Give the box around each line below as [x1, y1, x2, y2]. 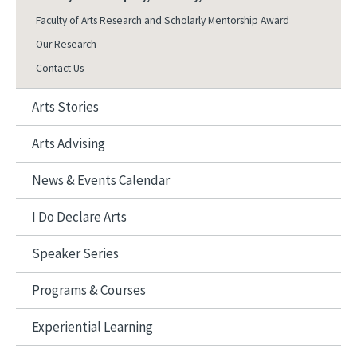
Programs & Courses [32, 281, 146, 299]
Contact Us [36, 61, 84, 75]
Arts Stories [32, 98, 99, 116]
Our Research [36, 37, 96, 51]
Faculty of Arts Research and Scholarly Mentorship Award [36, 14, 289, 27]
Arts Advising [32, 135, 105, 152]
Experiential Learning [32, 318, 153, 335]
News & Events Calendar [32, 171, 170, 189]
